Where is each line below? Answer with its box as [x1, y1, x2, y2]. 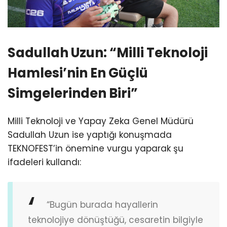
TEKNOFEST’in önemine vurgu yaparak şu [8, 142, 183, 155]
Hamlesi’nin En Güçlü [8, 64, 148, 83]
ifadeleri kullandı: [8, 156, 81, 168]
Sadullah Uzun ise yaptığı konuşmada [8, 128, 172, 141]
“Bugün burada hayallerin [47, 199, 158, 211]
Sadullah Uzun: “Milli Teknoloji [8, 44, 208, 62]
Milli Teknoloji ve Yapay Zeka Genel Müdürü [8, 115, 194, 127]
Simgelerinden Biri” [8, 84, 138, 103]
